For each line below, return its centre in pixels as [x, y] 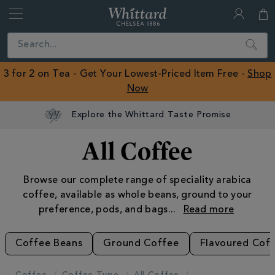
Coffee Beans [49, 244]
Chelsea [182, 43]
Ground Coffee [141, 244]
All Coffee [137, 151]
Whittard [184, 13]
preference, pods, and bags [103, 210]
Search [256, 40]
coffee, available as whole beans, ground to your [137, 195]
